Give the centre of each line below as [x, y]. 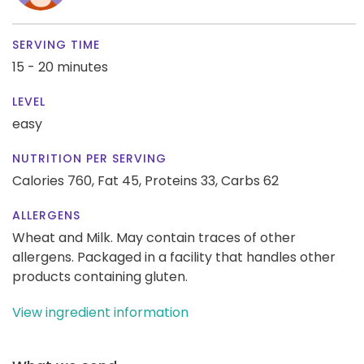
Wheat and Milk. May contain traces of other [154, 237]
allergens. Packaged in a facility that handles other [174, 257]
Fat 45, [119, 180]
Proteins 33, [181, 180]
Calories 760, [55, 180]
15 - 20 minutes [60, 67]
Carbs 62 [250, 180]
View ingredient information [100, 312]
